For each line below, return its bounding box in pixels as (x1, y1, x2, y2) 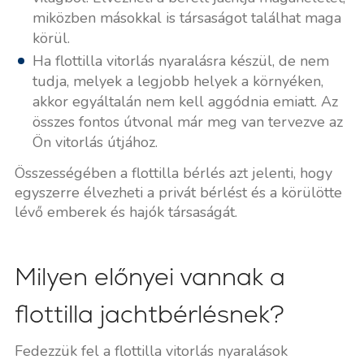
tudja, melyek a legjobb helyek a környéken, (32, 71, 323, 91)
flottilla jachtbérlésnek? (14, 297, 284, 330)
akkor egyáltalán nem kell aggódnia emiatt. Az (32, 91, 338, 111)
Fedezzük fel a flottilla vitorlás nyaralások (14, 340, 288, 361)
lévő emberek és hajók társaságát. (14, 201, 237, 222)
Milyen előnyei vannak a (14, 260, 285, 292)
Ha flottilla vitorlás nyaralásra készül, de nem (32, 50, 329, 71)
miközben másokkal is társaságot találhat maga (32, 7, 341, 28)
